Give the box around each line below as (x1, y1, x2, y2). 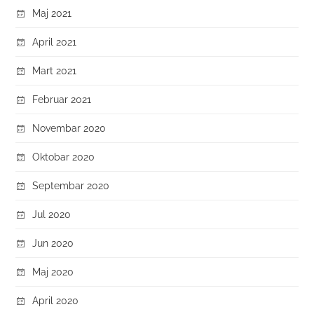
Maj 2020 (32, 266, 74, 278)
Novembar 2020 (32, 122, 107, 135)
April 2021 (32, 36, 77, 48)
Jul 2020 (32, 208, 71, 221)
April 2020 (32, 294, 79, 307)
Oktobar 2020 (32, 151, 95, 163)
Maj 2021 (32, 7, 72, 20)
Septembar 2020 (32, 179, 110, 192)
